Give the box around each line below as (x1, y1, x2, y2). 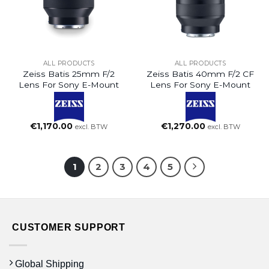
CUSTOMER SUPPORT (12, 222, 126, 233)
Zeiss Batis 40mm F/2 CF (147, 68, 254, 79)
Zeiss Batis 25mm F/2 (23, 68, 115, 79)
